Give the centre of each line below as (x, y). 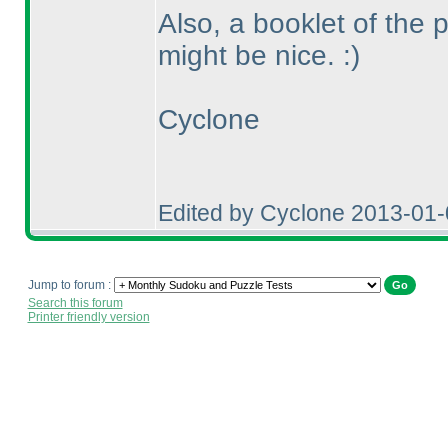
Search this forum (75, 303)
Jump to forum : (70, 285)
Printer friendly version (88, 317)
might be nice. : (254, 55)
